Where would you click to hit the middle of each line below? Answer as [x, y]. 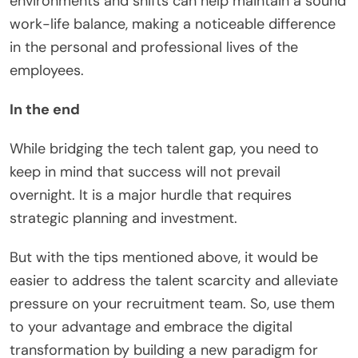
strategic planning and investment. [123, 218]
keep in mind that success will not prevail [145, 171]
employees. [47, 70]
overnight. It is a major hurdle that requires [151, 195]
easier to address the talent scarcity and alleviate [174, 280]
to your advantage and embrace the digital [151, 326]
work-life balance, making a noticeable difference [173, 24]
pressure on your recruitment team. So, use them [172, 303]
